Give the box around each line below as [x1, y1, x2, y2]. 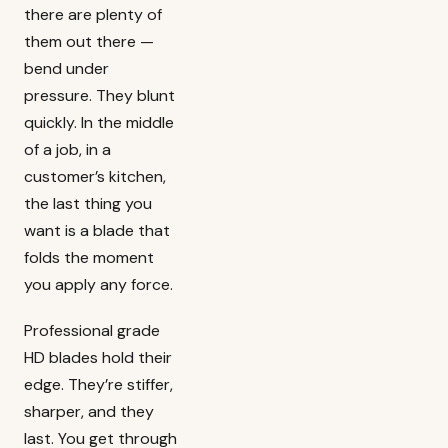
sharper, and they [24, 401, 154, 423]
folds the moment [24, 247, 154, 269]
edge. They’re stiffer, [24, 374, 173, 396]
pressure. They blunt [24, 85, 175, 107]
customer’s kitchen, [24, 166, 166, 188]
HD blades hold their [24, 347, 172, 369]
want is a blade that [24, 220, 170, 242]
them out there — [24, 31, 154, 53]
